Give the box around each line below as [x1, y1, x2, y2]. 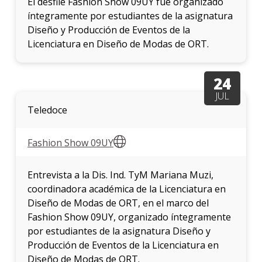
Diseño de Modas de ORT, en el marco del [27, 196, 209, 210]
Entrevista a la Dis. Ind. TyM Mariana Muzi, [27, 168, 213, 182]
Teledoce [27, 104, 67, 117]
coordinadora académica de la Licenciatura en [27, 182, 226, 196]
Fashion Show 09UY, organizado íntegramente [27, 211, 231, 224]
